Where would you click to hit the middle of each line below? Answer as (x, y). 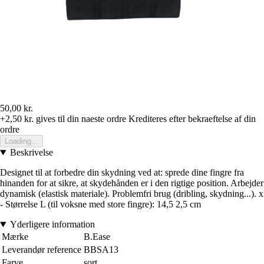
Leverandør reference (42, 250)
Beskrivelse (31, 153)
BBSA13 (101, 250)
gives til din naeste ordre (80, 119)
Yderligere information (52, 225)
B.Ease (97, 237)
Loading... (22, 141)
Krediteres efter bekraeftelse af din (192, 119)
